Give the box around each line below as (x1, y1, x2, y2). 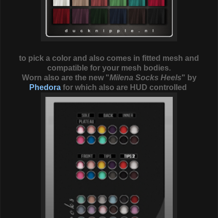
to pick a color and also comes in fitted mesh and (19, 54, 199, 63)
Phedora (29, 83, 61, 92)
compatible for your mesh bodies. (47, 64, 171, 73)
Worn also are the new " (21, 73, 109, 82)
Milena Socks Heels (109, 73, 182, 82)
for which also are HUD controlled (61, 83, 189, 92)
